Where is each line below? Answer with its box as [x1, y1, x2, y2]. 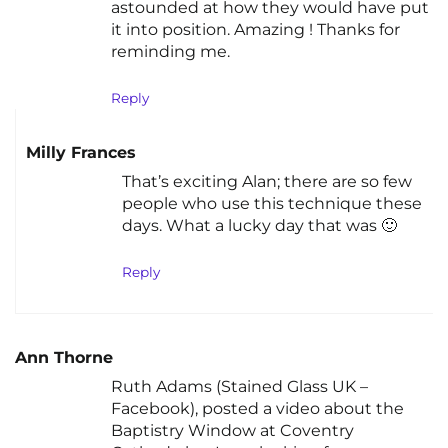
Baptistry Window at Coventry [111, 421, 354, 441]
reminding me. [111, 42, 230, 62]
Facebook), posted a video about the [111, 399, 404, 419]
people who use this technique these [122, 194, 422, 214]
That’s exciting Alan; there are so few [122, 172, 412, 192]
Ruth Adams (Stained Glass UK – [111, 377, 368, 397]
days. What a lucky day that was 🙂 [122, 216, 397, 236]
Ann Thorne [15, 347, 113, 367]
